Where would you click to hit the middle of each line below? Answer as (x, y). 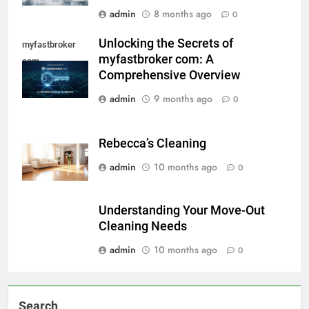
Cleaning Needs (143, 226)
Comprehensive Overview (169, 76)
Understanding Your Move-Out (182, 210)
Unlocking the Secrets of (166, 44)
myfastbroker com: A (156, 60)
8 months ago (183, 14)
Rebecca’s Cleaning (152, 143)
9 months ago (183, 99)
